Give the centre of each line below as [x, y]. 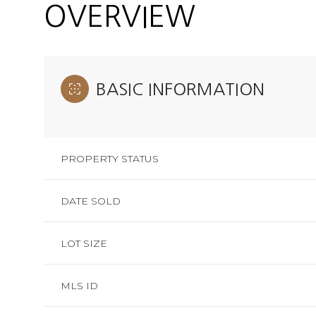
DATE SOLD [91, 201]
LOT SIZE [84, 243]
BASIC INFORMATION [180, 89]
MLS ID [79, 285]
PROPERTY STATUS [110, 158]
